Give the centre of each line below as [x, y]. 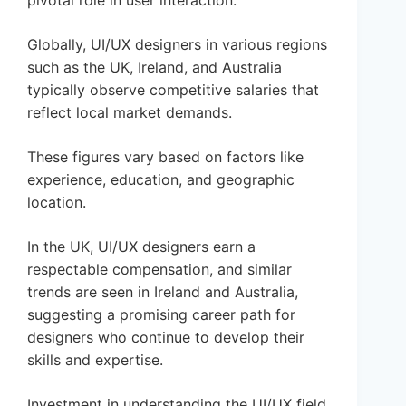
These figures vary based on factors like [165, 157]
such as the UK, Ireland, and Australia [155, 68]
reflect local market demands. [130, 113]
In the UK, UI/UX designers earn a [141, 247]
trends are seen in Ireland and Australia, [163, 292]
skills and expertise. [95, 360]
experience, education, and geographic [161, 180]
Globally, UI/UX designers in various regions [177, 45]
